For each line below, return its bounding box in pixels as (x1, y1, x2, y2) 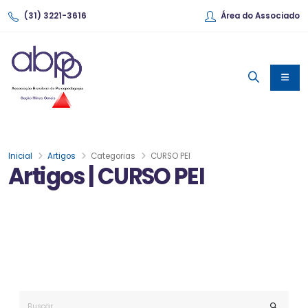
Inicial (8, 151, 32, 162)
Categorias (91, 151, 135, 162)
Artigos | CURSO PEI (8, 161, 205, 192)
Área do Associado (221, 10, 300, 21)
